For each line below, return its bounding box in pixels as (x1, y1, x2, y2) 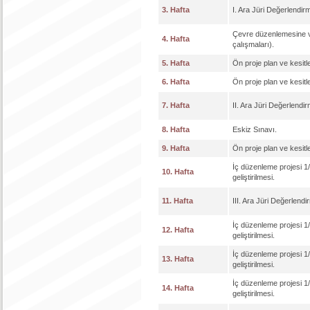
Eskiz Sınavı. (232, 125, 277, 134)
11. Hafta (162, 197, 193, 205)
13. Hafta (162, 255, 194, 263)
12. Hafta (162, 226, 194, 234)
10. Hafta (162, 167, 194, 176)
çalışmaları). (232, 40, 274, 48)
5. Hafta (162, 59, 190, 67)
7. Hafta (162, 101, 190, 109)
